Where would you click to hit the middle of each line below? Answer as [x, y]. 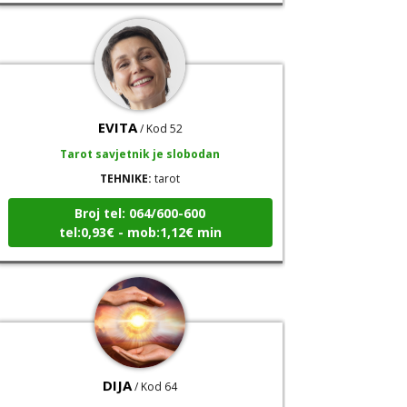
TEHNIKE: [126, 164]
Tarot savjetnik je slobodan [140, 140]
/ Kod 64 [156, 372]
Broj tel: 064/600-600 [140, 199]
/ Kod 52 [161, 114]
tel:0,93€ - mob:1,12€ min [140, 218]
